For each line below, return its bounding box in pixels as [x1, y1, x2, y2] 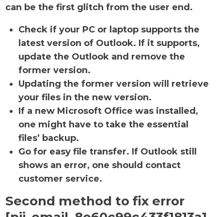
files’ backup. [18, 133, 79, 143]
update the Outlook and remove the [18, 51, 186, 62]
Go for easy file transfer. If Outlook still [18, 146, 197, 157]
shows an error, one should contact [18, 160, 181, 170]
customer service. [18, 173, 103, 184]
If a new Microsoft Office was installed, [18, 106, 199, 116]
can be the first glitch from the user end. [5, 2, 193, 13]
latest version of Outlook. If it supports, [18, 38, 200, 48]
